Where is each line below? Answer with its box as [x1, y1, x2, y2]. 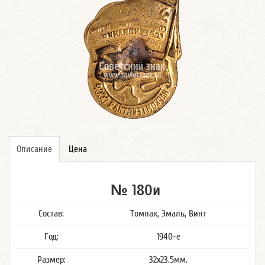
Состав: [38, 208, 64, 219]
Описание [17, 144, 52, 154]
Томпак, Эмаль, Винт [130, 208, 206, 219]
